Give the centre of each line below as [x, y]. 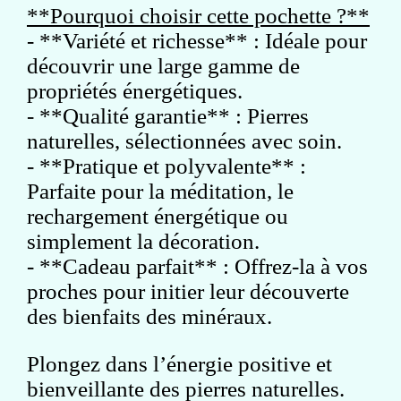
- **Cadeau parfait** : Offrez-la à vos [197, 266]
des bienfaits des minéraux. [149, 316]
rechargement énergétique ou [158, 216]
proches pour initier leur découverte [188, 291]
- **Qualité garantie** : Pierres [168, 115]
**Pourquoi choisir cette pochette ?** [198, 15]
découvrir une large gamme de [163, 65]
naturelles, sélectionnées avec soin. [184, 141]
